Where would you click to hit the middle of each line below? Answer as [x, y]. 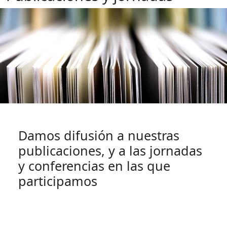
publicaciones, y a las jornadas [110, 151]
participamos [58, 181]
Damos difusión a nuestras [99, 136]
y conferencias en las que [94, 166]
